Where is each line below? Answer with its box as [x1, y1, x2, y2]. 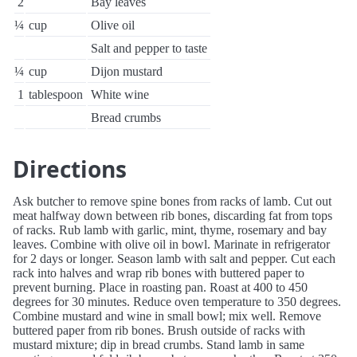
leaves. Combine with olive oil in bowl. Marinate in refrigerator [13, 237, 330, 251]
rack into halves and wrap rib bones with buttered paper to [13, 266, 304, 280]
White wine [91, 88, 149, 101]
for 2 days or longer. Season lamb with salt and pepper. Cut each [13, 252, 335, 265]
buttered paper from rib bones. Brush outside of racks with [13, 324, 305, 337]
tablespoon [29, 88, 83, 101]
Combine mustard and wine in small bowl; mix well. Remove [13, 309, 321, 323]
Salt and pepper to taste [91, 41, 207, 55]
